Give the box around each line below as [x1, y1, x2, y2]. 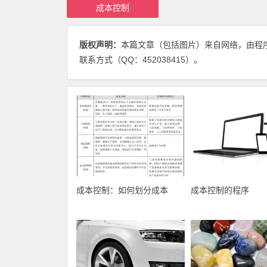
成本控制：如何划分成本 [76, 185, 168, 195]
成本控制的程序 [190, 185, 249, 195]
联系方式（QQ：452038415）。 [79, 55, 202, 64]
